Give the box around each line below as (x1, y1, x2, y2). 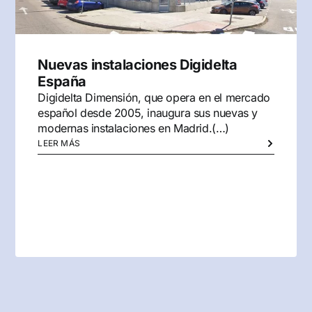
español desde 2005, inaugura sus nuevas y (38, 105, 258, 120)
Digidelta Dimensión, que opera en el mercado (38, 90, 270, 104)
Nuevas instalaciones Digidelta (38, 56, 237, 73)
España (38, 72, 87, 90)
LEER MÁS (38, 137, 81, 148)
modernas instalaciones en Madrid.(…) (38, 120, 230, 135)
